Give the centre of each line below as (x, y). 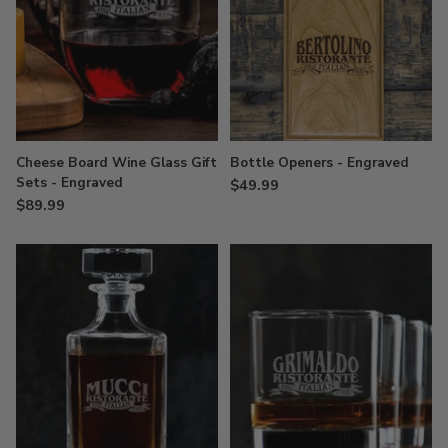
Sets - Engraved (69, 182)
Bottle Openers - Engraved (319, 162)
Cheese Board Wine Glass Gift (116, 162)
